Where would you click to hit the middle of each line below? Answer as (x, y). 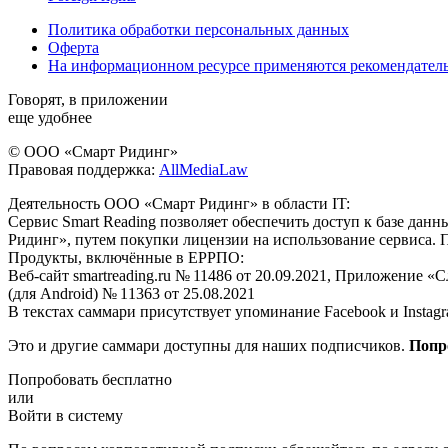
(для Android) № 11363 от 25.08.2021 (131, 293)
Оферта (73, 47)
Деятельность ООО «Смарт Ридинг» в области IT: (179, 203)
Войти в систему (65, 415)
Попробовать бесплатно (90, 379)
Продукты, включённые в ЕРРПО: (126, 257)
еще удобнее (50, 117)
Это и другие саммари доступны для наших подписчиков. (208, 345)
